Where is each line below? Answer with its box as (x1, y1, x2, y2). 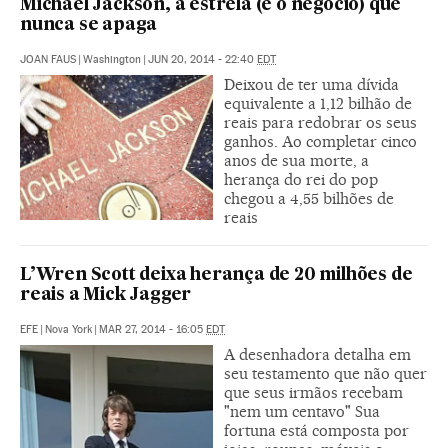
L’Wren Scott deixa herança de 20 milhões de (20, 266, 413, 284)
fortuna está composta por (224, 420, 409, 440)
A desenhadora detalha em (224, 344, 411, 364)
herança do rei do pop (224, 169, 378, 189)
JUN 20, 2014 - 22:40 (148, 52, 257, 66)
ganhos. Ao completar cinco (224, 131, 417, 151)
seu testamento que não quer (224, 363, 427, 383)
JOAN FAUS (20, 52, 76, 66)
